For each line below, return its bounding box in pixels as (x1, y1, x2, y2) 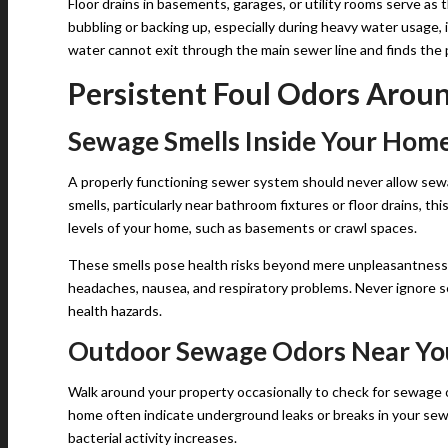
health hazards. (68, 302, 162, 319)
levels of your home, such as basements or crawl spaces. (68, 219, 417, 236)
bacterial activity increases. (68, 429, 237, 446)
